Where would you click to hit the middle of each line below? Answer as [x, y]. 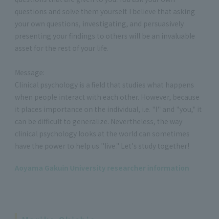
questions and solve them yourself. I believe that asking [105, 11]
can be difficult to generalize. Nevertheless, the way [99, 121]
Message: [30, 72]
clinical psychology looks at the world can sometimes [102, 133]
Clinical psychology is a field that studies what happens [104, 85]
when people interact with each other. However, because [107, 97]
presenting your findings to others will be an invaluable [105, 36]
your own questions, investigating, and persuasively [99, 23]
